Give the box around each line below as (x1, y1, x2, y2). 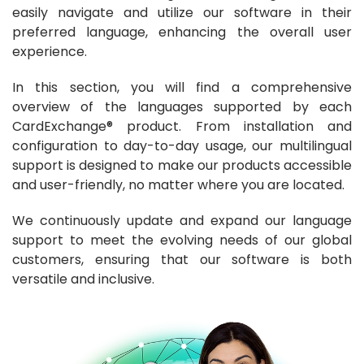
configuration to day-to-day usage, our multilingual (12, 136, 352, 155)
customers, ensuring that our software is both (12, 250, 352, 269)
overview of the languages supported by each (12, 97, 352, 116)
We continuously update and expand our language (12, 211, 352, 230)
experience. (12, 42, 87, 61)
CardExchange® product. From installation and (12, 117, 352, 136)
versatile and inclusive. (12, 270, 154, 288)
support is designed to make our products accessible (12, 156, 352, 175)
